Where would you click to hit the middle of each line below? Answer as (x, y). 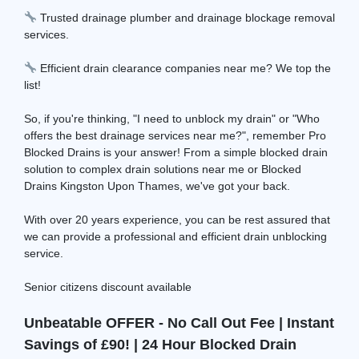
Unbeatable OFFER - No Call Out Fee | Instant (179, 323)
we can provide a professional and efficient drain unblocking (175, 236)
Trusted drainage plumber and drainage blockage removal (186, 17)
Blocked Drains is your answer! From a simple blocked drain (176, 152)
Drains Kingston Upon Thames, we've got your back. (157, 186)
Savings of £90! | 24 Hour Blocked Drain (160, 344)
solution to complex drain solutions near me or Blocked (163, 169)
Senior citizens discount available (108, 286)
